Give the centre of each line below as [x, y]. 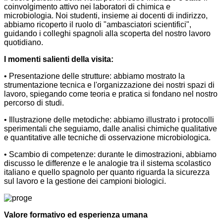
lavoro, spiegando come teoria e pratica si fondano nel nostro [111, 94]
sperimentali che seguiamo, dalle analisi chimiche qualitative [111, 129]
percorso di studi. [34, 103]
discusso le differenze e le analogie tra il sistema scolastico [108, 164]
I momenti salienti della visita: [59, 59]
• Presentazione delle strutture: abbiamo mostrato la [94, 76]
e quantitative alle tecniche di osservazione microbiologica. [107, 138]
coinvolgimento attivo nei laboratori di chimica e [87, 7]
